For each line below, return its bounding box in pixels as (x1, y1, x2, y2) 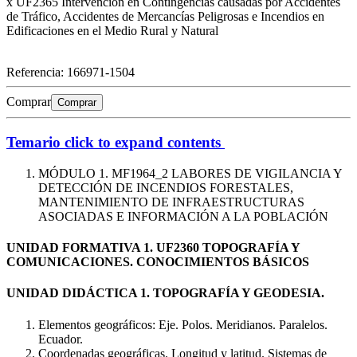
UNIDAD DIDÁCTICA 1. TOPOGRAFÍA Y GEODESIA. (6, 286, 324, 300)
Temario (6, 134, 61, 151)
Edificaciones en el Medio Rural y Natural (6, 24, 218, 38)
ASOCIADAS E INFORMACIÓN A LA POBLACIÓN (38, 209, 328, 223)
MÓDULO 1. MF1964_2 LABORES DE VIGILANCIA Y (38, 166, 342, 180)
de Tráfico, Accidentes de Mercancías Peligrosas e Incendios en (6, 10, 324, 24)
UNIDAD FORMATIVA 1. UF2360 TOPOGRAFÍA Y (6, 241, 300, 255)
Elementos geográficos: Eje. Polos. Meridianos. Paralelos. (38, 317, 328, 331)
